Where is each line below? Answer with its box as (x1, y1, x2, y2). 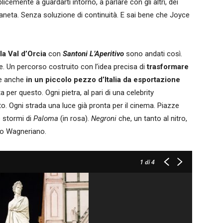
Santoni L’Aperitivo (63, 49, 124, 58)
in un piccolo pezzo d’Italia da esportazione (26, 75, 180, 84)
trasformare (147, 62, 189, 71)
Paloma (33, 114, 58, 123)
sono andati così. (124, 49, 182, 58)
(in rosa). (58, 114, 91, 123)
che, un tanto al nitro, (116, 114, 187, 123)
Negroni (91, 114, 116, 123)
